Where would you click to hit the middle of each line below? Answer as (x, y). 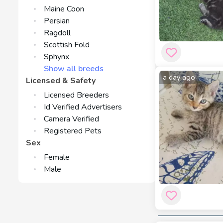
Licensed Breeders (76, 95)
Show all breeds (74, 69)
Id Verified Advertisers (83, 107)
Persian (57, 21)
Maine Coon (64, 9)
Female (57, 157)
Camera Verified (71, 119)
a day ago (179, 77)
